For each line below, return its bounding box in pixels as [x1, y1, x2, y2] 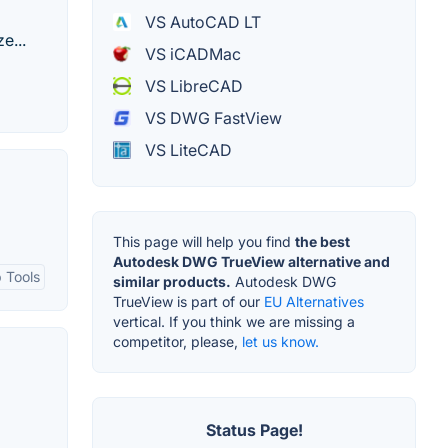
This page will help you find [113, 232, 295, 250]
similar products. [113, 272, 231, 290]
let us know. [242, 332, 319, 350]
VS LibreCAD [141, 75, 243, 96]
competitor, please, [113, 332, 242, 350]
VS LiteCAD [141, 139, 232, 160]
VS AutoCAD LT [141, 11, 261, 32]
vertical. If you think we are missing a [113, 312, 355, 330]
